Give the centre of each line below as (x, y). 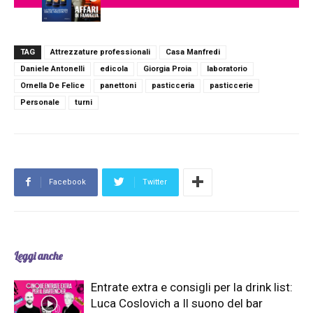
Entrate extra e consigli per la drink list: (192, 287)
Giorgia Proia (167, 69)
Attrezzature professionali (100, 52)
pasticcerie (231, 86)
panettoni (118, 86)
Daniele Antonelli (52, 69)
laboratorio (227, 69)
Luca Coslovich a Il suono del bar (177, 304)
